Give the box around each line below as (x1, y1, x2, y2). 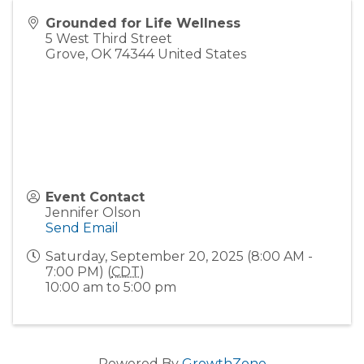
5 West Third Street (45, 31, 172, 46)
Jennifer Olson (45, 205, 141, 220)
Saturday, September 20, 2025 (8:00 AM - (45, 249, 313, 264)
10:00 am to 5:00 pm (45, 279, 176, 295)
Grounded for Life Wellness (45, 15, 240, 31)
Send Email (45, 220, 119, 236)
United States (158, 46, 246, 62)
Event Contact (45, 189, 145, 205)
